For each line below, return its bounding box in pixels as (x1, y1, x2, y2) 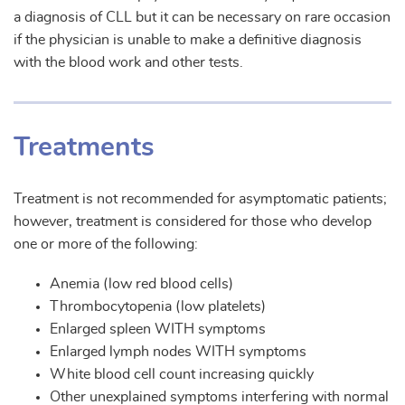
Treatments (14, 133, 155, 161)
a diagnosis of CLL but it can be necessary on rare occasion (14, 9, 391, 24)
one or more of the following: (14, 236, 198, 251)
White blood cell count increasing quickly (50, 367, 314, 382)
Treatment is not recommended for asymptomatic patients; (14, 191, 387, 206)
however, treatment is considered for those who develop (14, 213, 372, 229)
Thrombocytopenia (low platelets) (50, 299, 266, 315)
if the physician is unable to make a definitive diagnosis (14, 32, 362, 47)
